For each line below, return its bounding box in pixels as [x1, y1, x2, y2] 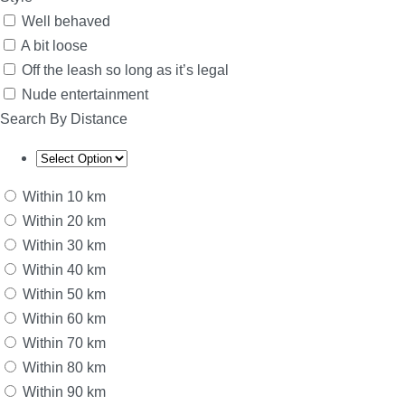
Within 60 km [23, 311, 106, 327]
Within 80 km [23, 360, 106, 376]
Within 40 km [23, 262, 106, 278]
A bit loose [21, 38, 88, 54]
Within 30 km [23, 238, 106, 254]
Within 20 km [23, 213, 106, 230]
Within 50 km [23, 287, 106, 303]
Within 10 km [23, 189, 106, 205]
